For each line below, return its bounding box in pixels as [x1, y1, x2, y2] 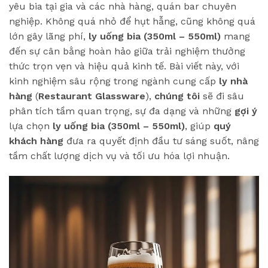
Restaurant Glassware [38, 90, 145, 102]
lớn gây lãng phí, [9, 30, 89, 42]
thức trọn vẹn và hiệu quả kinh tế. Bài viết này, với [9, 60, 239, 72]
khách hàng [9, 135, 63, 147]
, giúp [185, 120, 214, 132]
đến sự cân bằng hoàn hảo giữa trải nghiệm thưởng [9, 45, 245, 57]
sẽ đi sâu [200, 90, 244, 102]
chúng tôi [154, 90, 200, 102]
